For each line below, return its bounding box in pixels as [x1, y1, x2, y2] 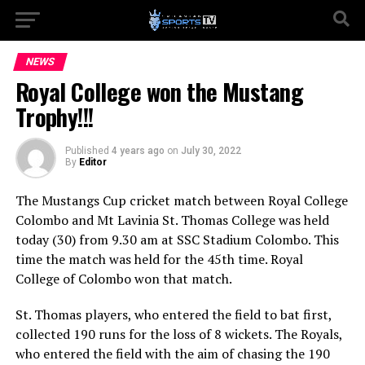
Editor [78, 156, 107, 168]
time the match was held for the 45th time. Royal [15, 250, 303, 268]
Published [64, 145, 109, 156]
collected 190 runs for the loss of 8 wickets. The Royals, [15, 325, 342, 343]
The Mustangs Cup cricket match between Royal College [15, 191, 348, 209]
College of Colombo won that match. [15, 270, 232, 288]
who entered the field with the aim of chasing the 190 [15, 345, 330, 363]
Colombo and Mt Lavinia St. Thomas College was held [15, 211, 329, 229]
